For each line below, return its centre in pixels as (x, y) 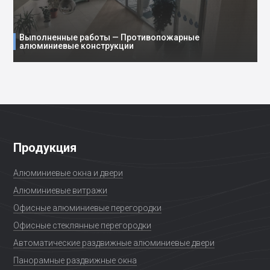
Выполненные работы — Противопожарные (109, 38)
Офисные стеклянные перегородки (82, 226)
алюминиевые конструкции (76, 46)
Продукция (45, 148)
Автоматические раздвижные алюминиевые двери (114, 243)
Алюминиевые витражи (60, 191)
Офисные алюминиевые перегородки (87, 208)
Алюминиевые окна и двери (68, 173)
